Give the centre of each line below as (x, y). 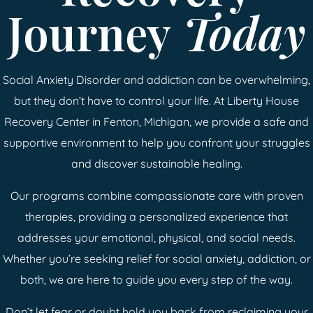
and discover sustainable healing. (156, 163)
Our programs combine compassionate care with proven (156, 195)
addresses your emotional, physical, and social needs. (156, 237)
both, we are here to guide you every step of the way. (156, 279)
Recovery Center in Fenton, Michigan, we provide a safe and (156, 121)
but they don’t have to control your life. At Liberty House (156, 100)
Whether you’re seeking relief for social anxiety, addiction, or (156, 258)
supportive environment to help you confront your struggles (156, 142)
